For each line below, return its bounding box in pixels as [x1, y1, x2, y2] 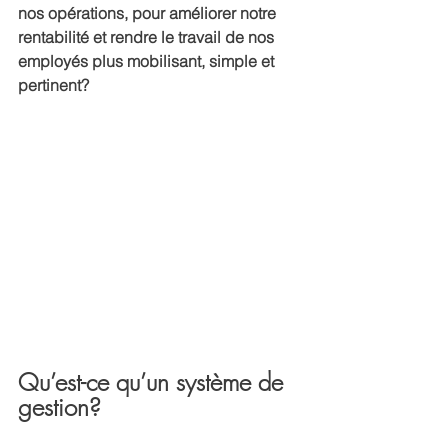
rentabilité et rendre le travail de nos [18, 27, 278, 47]
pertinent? [18, 75, 93, 95]
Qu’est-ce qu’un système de [18, 366, 290, 399]
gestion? [18, 391, 101, 424]
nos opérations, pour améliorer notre [18, 3, 280, 23]
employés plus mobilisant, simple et [18, 51, 278, 71]
